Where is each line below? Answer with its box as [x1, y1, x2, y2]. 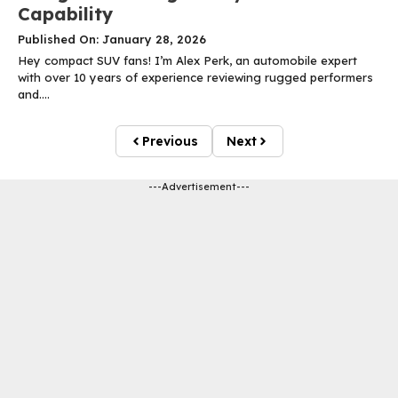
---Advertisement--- [148, 180, 250, 194]
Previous [141, 133, 198, 150]
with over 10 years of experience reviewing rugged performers [18, 70, 373, 85]
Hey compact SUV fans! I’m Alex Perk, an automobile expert [18, 53, 357, 68]
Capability [18, 3, 113, 26]
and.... [18, 87, 50, 102]
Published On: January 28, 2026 [18, 32, 206, 47]
